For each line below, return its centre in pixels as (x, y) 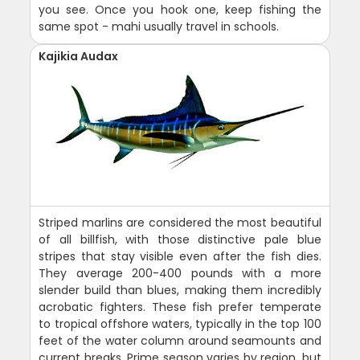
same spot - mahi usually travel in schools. (159, 26)
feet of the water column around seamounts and (180, 340)
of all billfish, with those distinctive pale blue (180, 239)
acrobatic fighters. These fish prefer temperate (180, 307)
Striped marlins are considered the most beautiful (180, 222)
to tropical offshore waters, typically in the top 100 (180, 323)
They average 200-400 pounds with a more (180, 273)
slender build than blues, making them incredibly (180, 290)
